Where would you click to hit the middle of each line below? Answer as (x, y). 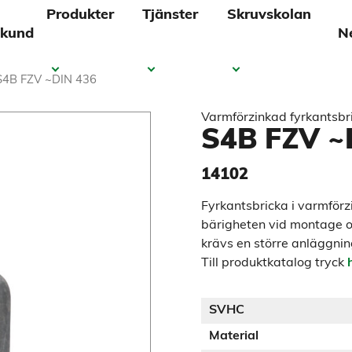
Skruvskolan (269, 15)
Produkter (81, 15)
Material (234, 336)
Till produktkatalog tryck (274, 263)
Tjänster (170, 15)
